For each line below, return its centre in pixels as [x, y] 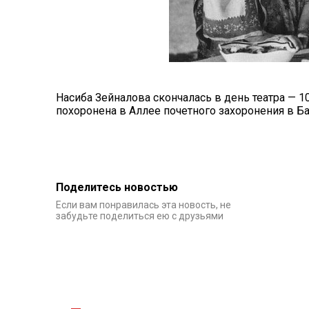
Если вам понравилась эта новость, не [143, 205]
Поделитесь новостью [117, 187]
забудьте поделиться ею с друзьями [139, 216]
